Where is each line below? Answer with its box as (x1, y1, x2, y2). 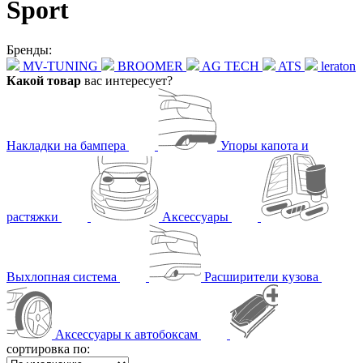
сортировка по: (6, 341, 90, 356)
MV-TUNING (23, 58, 98, 73)
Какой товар (6, 73, 81, 88)
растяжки (6, 209, 62, 224)
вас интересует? (81, 73, 173, 88)
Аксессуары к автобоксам (55, 327, 201, 341)
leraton (321, 58, 356, 73)
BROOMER (117, 58, 183, 73)
